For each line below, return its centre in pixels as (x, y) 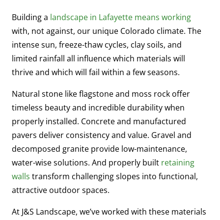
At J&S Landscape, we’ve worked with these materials (109, 211)
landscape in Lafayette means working (121, 17)
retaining (178, 162)
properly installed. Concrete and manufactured (99, 121)
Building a (31, 17)
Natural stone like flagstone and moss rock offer (101, 94)
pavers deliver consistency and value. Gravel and (102, 135)
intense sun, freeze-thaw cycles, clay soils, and (97, 44)
